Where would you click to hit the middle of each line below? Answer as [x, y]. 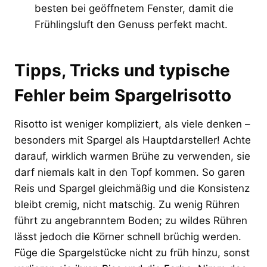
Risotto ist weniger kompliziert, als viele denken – [132, 124]
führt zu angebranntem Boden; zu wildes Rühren [131, 220]
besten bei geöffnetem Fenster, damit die [134, 8]
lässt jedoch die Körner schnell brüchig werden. [128, 236]
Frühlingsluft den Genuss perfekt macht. [131, 24]
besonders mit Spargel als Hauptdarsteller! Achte [133, 140]
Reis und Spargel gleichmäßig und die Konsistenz [132, 188]
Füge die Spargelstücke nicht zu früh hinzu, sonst [132, 252]
